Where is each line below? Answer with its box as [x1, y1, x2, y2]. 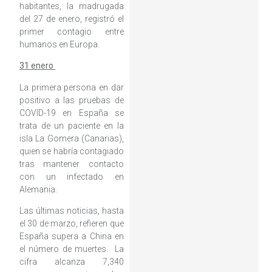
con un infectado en [19, 171, 124, 182]
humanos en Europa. [19, 39, 100, 49]
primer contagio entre [19, 26, 124, 36]
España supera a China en [19, 231, 124, 242]
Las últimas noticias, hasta [19, 206, 124, 216]
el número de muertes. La [19, 244, 124, 254]
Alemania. [19, 184, 57, 194]
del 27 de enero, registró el [19, 13, 124, 24]
